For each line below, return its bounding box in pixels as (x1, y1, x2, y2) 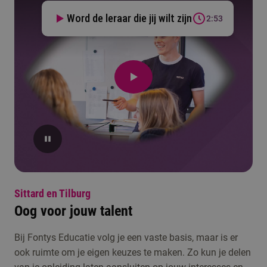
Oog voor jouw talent (14, 203, 132, 220)
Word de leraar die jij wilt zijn (67, 12, 192, 25)
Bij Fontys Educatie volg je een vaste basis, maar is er (14, 232, 238, 244)
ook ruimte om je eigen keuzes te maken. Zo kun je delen (14, 247, 251, 259)
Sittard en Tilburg (14, 187, 91, 200)
